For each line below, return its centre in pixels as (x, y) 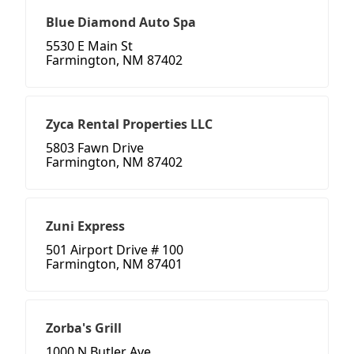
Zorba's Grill (84, 328)
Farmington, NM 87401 (114, 264)
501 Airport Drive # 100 (115, 250)
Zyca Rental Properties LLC (129, 124)
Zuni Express (85, 226)
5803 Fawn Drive (95, 148)
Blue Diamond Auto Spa (121, 23)
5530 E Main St (89, 46)
